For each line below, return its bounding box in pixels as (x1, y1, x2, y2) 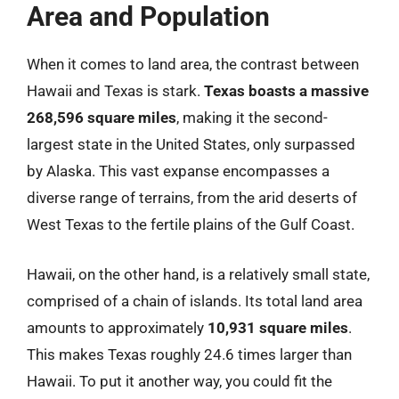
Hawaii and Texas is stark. (27, 82, 204, 100)
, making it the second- (176, 109, 328, 126)
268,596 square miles (27, 109, 176, 126)
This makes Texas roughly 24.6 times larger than (27, 345, 352, 363)
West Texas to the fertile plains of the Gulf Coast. (27, 216, 354, 233)
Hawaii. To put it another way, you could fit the (27, 371, 332, 390)
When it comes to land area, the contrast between (27, 55, 359, 73)
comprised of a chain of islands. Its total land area (27, 291, 362, 310)
